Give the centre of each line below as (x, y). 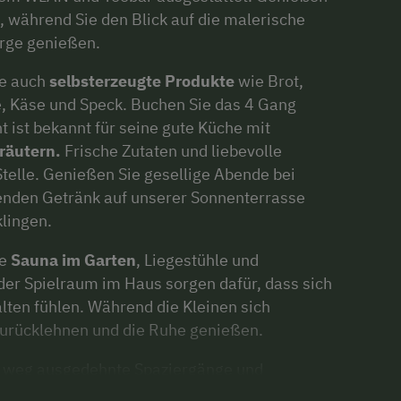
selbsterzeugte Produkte (142, 81)
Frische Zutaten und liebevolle (173, 151)
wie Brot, (269, 81)
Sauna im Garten (73, 260)
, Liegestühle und (197, 260)
